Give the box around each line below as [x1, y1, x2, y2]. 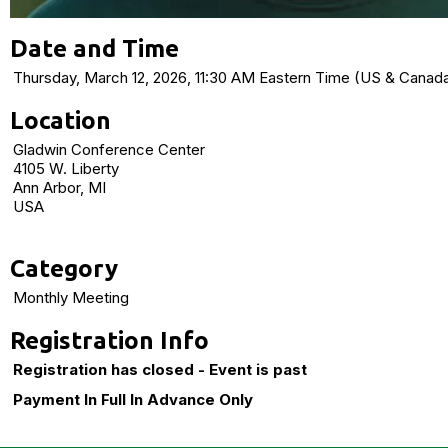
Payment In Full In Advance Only [13, 390, 253, 409]
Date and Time [10, 35, 179, 62]
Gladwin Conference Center [13, 140, 205, 159]
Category [10, 255, 118, 282]
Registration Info [10, 327, 209, 354]
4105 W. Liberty [13, 159, 119, 178]
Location [10, 107, 111, 134]
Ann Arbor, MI [13, 178, 114, 197]
